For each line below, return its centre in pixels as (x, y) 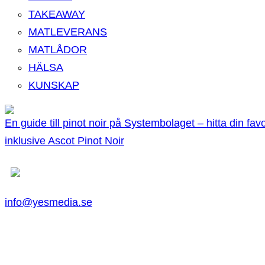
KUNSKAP (54, 85)
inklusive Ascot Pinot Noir (64, 141)
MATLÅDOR (58, 50)
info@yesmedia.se (49, 203)
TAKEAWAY (57, 14)
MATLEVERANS (68, 32)
